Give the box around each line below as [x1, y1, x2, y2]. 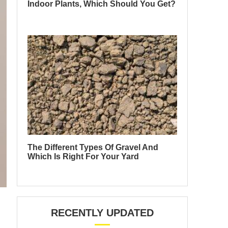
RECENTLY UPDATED [51, 207, 154, 219]
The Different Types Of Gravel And [27, 143, 158, 152]
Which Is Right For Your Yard [27, 152, 139, 161]
